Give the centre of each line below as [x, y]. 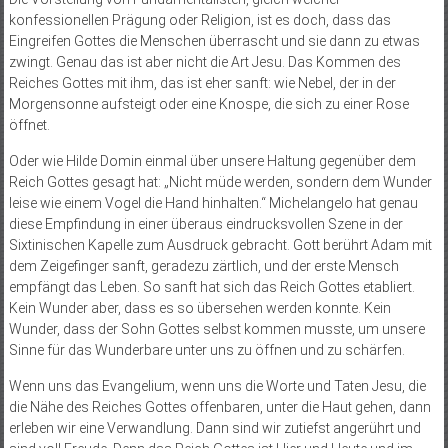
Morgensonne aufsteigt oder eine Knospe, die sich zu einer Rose [208, 104]
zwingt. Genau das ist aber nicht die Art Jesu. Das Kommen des [204, 62]
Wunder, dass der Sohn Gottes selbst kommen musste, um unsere [216, 329]
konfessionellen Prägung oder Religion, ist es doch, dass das [199, 20]
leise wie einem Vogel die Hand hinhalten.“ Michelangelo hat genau [213, 203]
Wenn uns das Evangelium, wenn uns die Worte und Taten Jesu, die [217, 386]
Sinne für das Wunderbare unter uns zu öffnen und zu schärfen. [206, 350]
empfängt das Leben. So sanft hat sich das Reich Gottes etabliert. [211, 287]
